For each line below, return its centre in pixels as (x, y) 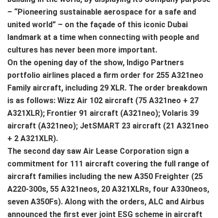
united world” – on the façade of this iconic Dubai (98, 24)
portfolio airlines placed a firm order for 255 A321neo (105, 75)
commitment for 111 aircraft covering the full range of (108, 163)
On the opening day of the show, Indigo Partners (96, 62)
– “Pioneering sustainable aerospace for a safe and (102, 12)
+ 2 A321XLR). (33, 138)
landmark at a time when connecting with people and (103, 37)
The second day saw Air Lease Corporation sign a (98, 151)
